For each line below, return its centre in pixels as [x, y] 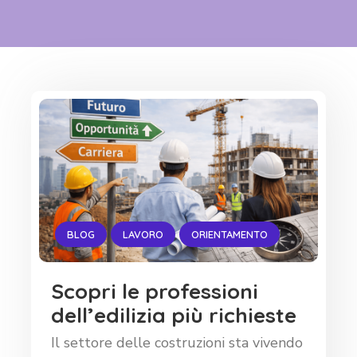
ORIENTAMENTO [229, 235]
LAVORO [143, 235]
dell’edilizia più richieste [174, 316]
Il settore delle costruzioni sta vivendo [177, 343]
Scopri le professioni [155, 292]
